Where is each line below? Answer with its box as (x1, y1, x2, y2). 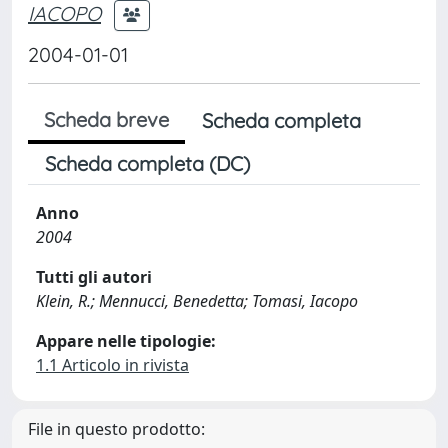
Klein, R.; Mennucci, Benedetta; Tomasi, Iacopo (36, 290, 358, 312)
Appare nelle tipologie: (36, 330, 216, 352)
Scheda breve (44, 107, 169, 132)
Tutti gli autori (36, 266, 152, 288)
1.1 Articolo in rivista (36, 354, 189, 376)
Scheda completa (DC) (45, 151, 250, 176)
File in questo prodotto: (28, 418, 205, 440)
